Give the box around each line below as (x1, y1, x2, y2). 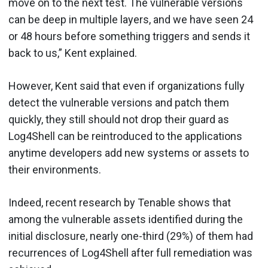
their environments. (8, 163, 106, 176)
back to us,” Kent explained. (8, 46, 142, 59)
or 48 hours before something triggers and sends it (8, 29, 250, 42)
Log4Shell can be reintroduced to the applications (8, 129, 242, 142)
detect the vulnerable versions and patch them (8, 96, 229, 109)
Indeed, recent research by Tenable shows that (8, 196, 231, 209)
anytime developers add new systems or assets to (8, 146, 249, 159)
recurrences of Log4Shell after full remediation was (8, 246, 252, 259)
